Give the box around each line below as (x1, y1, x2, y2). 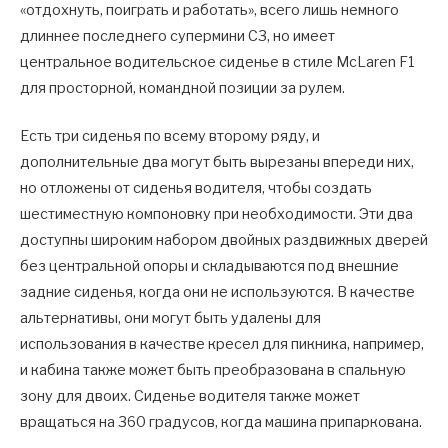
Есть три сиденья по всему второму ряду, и (20, 127, 320, 146)
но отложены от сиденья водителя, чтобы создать (20, 179, 372, 198)
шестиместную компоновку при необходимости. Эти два (20, 205, 413, 224)
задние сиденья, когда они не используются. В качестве (20, 283, 415, 302)
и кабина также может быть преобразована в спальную (20, 361, 406, 380)
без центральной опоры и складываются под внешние (20, 257, 399, 276)
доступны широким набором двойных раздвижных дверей (20, 231, 428, 250)
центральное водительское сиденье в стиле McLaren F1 (20, 52, 415, 71)
